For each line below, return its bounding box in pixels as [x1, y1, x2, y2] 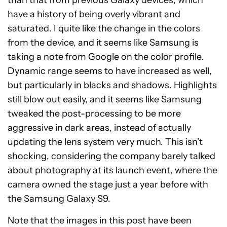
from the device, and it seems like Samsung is [8, 37, 199, 49]
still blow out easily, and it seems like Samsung [8, 94, 202, 105]
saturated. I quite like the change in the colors [8, 23, 200, 34]
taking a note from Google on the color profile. [8, 51, 204, 63]
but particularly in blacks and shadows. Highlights [8, 80, 217, 91]
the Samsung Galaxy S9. [8, 193, 110, 205]
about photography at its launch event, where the [8, 165, 217, 176]
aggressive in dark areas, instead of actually [8, 122, 191, 134]
